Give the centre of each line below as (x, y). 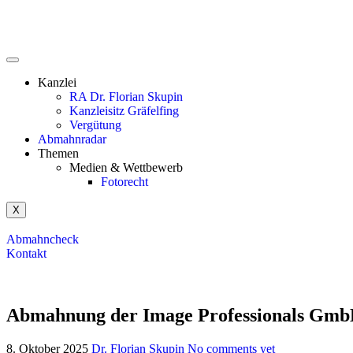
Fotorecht (124, 182)
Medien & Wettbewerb (126, 167)
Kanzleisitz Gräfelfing (124, 111)
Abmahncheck (43, 239)
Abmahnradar (72, 139)
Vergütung (95, 125)
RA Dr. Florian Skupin (126, 97)
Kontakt (26, 253)
